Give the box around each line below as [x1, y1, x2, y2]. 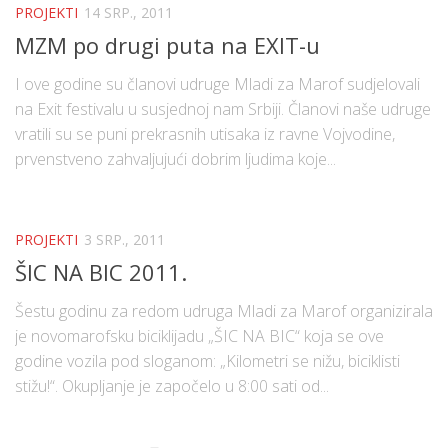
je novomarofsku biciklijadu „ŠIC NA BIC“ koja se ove [15, 324, 384, 347]
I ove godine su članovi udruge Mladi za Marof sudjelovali [15, 72, 420, 95]
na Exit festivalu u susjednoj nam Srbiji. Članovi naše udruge [15, 97, 431, 120]
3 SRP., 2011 [84, 229, 165, 249]
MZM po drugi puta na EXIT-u [15, 29, 320, 60]
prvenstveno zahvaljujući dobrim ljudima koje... [15, 147, 336, 170]
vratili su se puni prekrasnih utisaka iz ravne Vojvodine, [15, 122, 395, 145]
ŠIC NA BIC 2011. [15, 256, 187, 287]
